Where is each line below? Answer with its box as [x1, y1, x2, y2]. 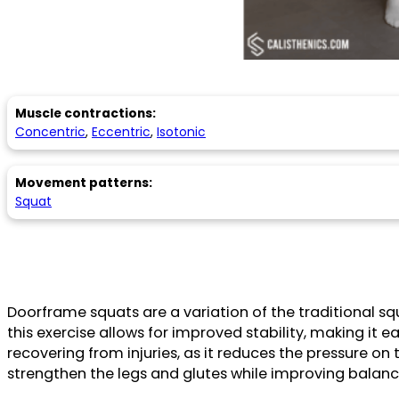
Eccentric [92, 123, 151, 141]
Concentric [15, 123, 85, 141]
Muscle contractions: [15, 104, 156, 122]
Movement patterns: [15, 174, 152, 191]
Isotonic [157, 123, 206, 141]
